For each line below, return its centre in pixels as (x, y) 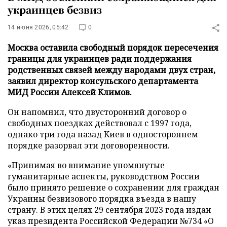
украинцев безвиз (55, 9)
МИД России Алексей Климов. (70, 92)
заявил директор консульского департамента (103, 81)
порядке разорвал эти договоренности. (89, 145)
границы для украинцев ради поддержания (100, 59)
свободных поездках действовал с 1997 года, (100, 123)
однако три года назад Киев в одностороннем (103, 134)
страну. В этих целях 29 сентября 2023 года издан (109, 210)
